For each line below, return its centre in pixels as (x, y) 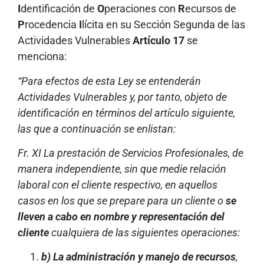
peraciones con (141, 9)
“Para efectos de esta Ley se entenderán (109, 81)
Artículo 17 (159, 41)
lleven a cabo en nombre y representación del (121, 216)
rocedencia (52, 25)
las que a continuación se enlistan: (97, 128)
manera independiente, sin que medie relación (122, 169)
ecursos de (211, 9)
